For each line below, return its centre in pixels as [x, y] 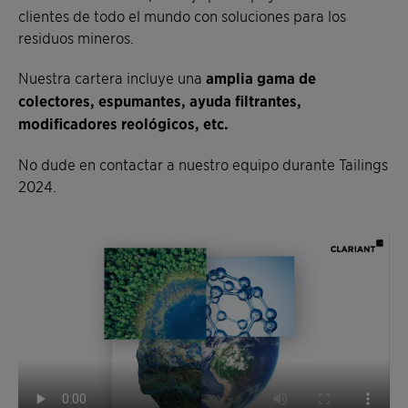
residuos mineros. [76, 38]
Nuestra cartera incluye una [112, 78]
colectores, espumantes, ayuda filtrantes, [160, 101]
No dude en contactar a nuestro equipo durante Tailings [203, 164]
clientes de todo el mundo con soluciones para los [182, 16]
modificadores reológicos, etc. [123, 124]
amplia [229, 78]
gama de [286, 78]
